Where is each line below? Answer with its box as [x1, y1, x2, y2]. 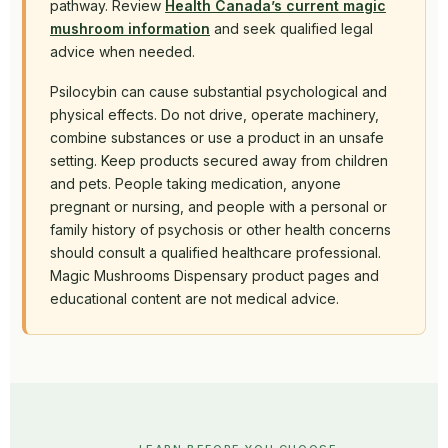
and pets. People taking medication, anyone [50, 175, 341, 193]
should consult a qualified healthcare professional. [50, 244, 381, 262]
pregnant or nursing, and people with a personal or [50, 198, 387, 216]
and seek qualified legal [210, 20, 373, 38]
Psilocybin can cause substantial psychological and [50, 83, 387, 101]
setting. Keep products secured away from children [50, 152, 388, 170]
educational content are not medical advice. [50, 290, 339, 308]
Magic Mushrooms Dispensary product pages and [50, 267, 379, 285]
